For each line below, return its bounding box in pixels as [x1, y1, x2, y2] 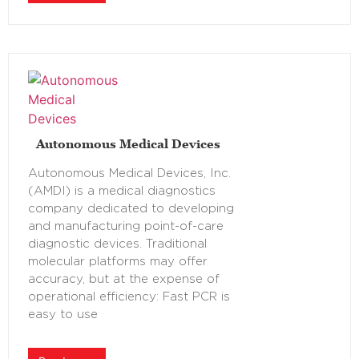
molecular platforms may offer [28, 256, 208, 268]
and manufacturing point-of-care [28, 220, 224, 233]
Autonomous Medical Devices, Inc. [28, 167, 231, 180]
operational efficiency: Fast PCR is [28, 291, 230, 304]
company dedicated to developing [28, 203, 234, 216]
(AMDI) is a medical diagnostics [28, 185, 216, 198]
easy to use [28, 309, 98, 321]
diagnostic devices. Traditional [28, 238, 207, 251]
